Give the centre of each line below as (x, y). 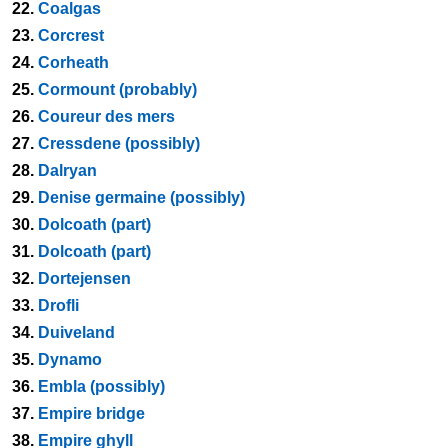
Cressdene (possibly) (119, 143)
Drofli (58, 305)
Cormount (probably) (117, 89)
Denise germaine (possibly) (141, 197)
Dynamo (70, 359)
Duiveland (76, 332)
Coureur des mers (106, 116)
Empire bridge (91, 413)
